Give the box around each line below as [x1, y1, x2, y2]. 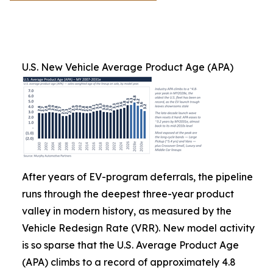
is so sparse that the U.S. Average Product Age [22, 239, 239, 251]
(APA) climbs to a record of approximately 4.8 [22, 256, 236, 268]
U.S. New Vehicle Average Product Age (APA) [22, 61, 233, 73]
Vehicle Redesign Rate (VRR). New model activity [22, 222, 255, 234]
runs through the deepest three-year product [22, 188, 234, 200]
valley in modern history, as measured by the [22, 205, 232, 217]
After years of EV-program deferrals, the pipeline [22, 171, 253, 183]
